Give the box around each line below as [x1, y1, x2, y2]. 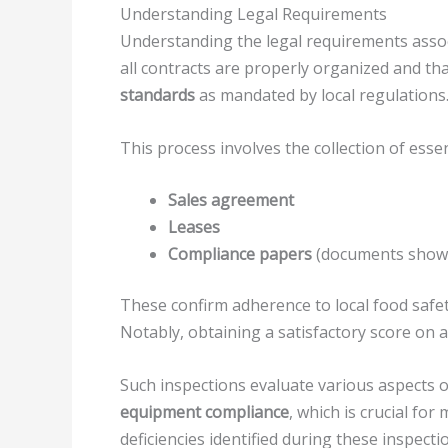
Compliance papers [168, 243, 312, 266]
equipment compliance [120, 400, 289, 423]
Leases [168, 216, 220, 239]
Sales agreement [168, 189, 294, 212]
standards [120, 84, 195, 107]
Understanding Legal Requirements [120, 3, 387, 26]
